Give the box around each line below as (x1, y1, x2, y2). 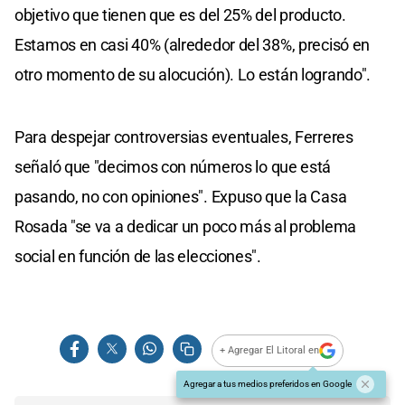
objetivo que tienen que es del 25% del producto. (14, 5, 346, 24)
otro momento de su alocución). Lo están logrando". (14, 64, 372, 84)
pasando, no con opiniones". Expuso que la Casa (14, 186, 347, 206)
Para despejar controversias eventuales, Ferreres (14, 127, 353, 146)
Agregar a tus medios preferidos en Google (184, 378, 352, 389)
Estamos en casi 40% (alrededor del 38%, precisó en (14, 34, 371, 54)
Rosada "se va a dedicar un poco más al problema (14, 216, 356, 236)
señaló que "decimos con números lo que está (14, 156, 332, 176)
